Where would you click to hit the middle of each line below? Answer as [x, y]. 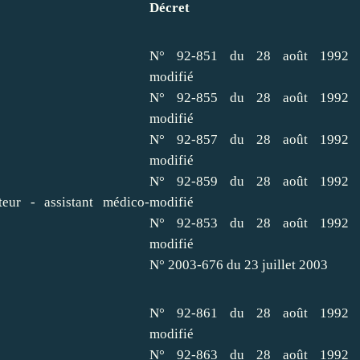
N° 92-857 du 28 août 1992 [249, 139]
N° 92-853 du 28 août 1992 [249, 223]
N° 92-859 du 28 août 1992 [249, 181]
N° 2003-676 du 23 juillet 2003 [239, 264]
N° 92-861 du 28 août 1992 [249, 313]
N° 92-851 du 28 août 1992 [249, 55]
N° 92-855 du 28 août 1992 [249, 97]
